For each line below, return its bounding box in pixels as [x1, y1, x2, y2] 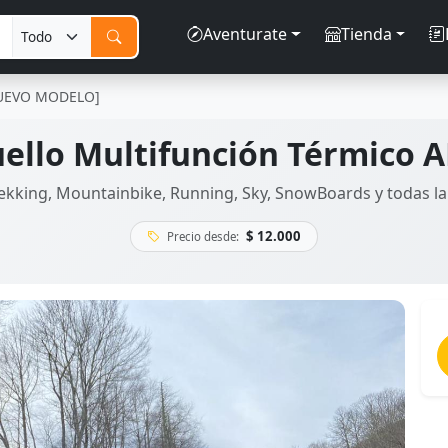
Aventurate [202, 23, 287, 45]
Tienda [340, 23, 392, 45]
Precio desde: [167, 229, 239, 245]
